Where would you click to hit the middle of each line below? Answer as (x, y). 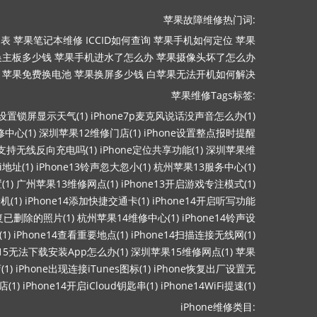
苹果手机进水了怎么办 (104, 57)
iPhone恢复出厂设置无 (204, 269)
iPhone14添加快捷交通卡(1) (87, 201)
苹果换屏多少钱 (109, 74)
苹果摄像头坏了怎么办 (206, 57)
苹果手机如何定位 (193, 40)
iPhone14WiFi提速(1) (208, 286)
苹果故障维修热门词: (209, 19)
